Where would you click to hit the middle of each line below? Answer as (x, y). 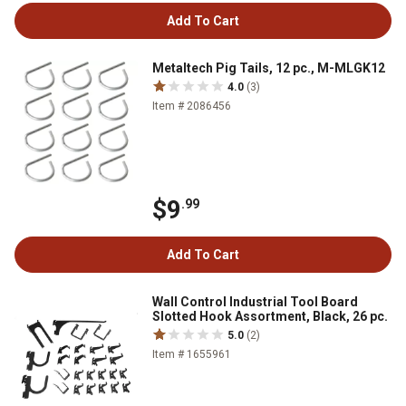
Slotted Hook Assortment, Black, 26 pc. (270, 317)
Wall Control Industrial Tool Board (255, 302)
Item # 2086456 (192, 106)
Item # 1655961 (192, 355)
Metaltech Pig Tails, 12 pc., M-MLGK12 (269, 68)
